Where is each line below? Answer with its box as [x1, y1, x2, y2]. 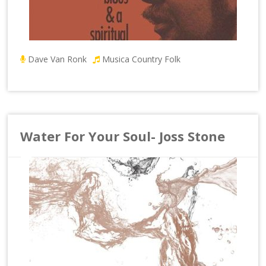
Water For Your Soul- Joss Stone [20, 126, 226, 145]
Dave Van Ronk [28, 53, 87, 65]
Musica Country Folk [102, 53, 181, 65]
